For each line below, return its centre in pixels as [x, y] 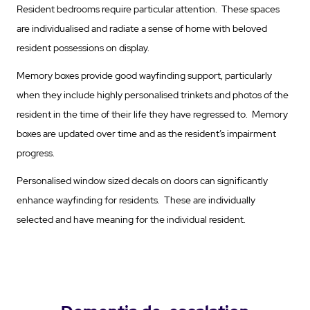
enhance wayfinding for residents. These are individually [136, 200]
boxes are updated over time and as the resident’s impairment [146, 133]
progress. [36, 153]
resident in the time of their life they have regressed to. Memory [152, 114]
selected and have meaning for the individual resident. [131, 219]
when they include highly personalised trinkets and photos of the [153, 94]
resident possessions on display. [85, 47]
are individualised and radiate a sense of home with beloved [142, 28]
